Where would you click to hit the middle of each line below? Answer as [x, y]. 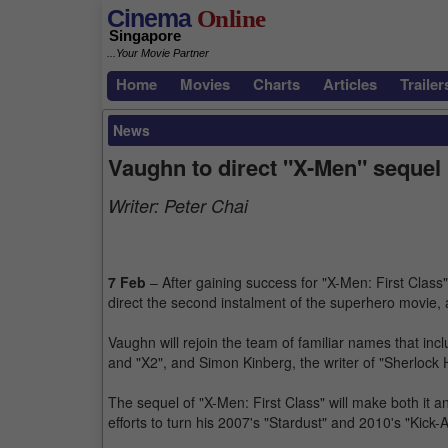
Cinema [149, 18]
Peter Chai [206, 205]
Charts [276, 84]
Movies [205, 84]
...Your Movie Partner [158, 53]
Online [228, 18]
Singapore [145, 36]
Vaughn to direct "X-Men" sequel [274, 167]
